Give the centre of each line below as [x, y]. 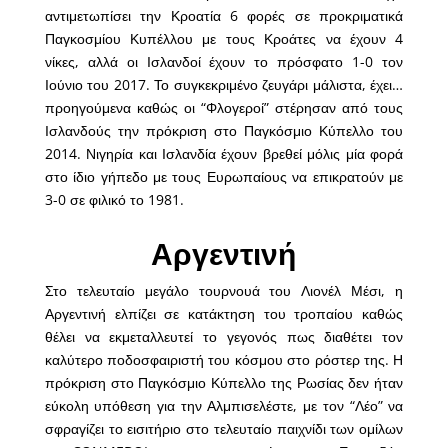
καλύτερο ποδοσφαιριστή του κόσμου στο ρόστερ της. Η [224, 360]
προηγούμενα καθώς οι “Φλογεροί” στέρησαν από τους [224, 108]
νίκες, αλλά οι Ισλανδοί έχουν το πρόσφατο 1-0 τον [224, 62]
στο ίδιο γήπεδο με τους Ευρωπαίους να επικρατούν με [224, 177]
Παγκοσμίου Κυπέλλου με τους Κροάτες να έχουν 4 [224, 39]
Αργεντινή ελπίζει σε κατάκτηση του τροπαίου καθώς [224, 314]
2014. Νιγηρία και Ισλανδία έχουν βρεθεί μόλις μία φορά [224, 154]
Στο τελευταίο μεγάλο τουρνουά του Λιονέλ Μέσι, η [224, 291]
